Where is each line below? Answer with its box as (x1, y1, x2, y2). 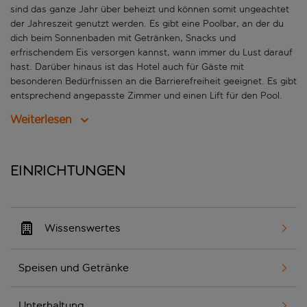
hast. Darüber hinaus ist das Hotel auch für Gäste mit (10, 61, 244, 73)
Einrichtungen (10, 163, 126, 179)
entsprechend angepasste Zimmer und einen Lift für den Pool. (10, 90, 282, 102)
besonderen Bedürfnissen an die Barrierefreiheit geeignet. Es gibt (10, 75, 297, 88)
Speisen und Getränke (19, 261, 129, 275)
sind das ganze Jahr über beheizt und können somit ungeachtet (10, 3, 289, 16)
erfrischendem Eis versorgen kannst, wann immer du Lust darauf (10, 47, 293, 59)
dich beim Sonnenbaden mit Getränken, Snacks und (10, 32, 236, 45)
